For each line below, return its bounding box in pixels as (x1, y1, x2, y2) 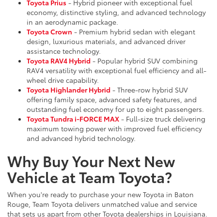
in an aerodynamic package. (27, 17, 118, 27)
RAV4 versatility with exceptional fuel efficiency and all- (27, 65, 206, 76)
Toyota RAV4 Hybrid (27, 56, 91, 66)
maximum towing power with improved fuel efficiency (27, 124, 202, 134)
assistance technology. (27, 46, 101, 56)
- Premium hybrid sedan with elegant (72, 27, 195, 37)
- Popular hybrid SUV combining (91, 56, 198, 66)
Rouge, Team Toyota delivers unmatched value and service (7, 199, 197, 209)
